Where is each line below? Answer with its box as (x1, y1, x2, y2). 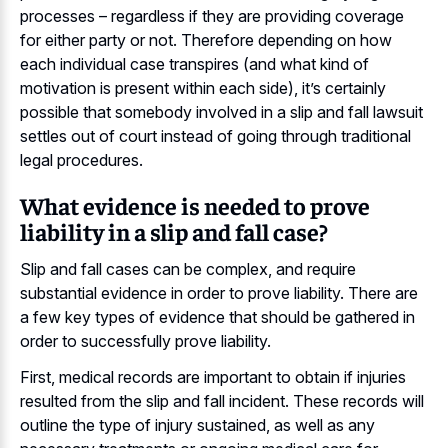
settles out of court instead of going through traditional (20, 126, 411, 147)
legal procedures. (20, 150, 143, 171)
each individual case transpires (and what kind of (20, 54, 369, 75)
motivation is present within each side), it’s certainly (20, 78, 386, 99)
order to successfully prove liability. (20, 330, 271, 351)
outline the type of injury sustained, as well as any (20, 415, 375, 436)
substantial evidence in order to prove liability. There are (20, 282, 418, 303)
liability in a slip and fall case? (20, 216, 328, 247)
